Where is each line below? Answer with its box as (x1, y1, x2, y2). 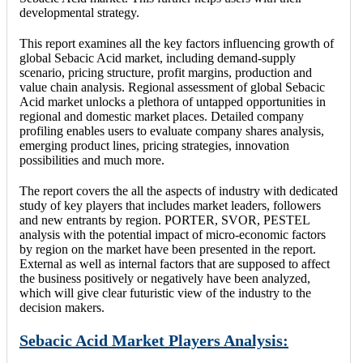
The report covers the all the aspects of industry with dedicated (19, 183, 338, 198)
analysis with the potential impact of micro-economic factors (19, 227, 326, 241)
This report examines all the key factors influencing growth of (19, 36, 334, 50)
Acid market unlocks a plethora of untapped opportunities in (19, 94, 326, 109)
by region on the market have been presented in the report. (19, 241, 316, 256)
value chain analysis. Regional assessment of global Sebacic (19, 79, 325, 94)
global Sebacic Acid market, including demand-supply (19, 50, 296, 65)
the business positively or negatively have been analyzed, (19, 271, 310, 285)
